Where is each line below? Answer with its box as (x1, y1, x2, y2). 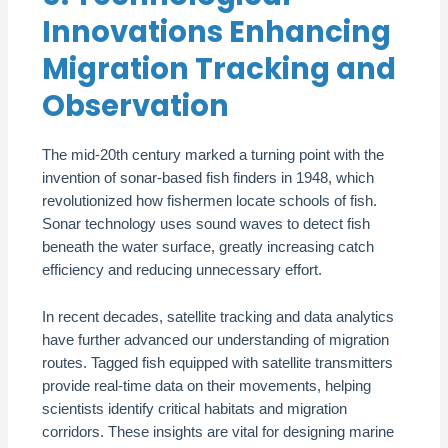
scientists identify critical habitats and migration (42, 400, 348, 417)
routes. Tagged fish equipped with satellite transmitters (42, 354, 394, 371)
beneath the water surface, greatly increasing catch (42, 239, 375, 256)
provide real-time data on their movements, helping (42, 377, 372, 394)
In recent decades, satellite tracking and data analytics (42, 308, 395, 325)
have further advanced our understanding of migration (42, 331, 390, 348)
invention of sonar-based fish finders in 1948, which (42, 170, 375, 187)
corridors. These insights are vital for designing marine (42, 423, 395, 440)
